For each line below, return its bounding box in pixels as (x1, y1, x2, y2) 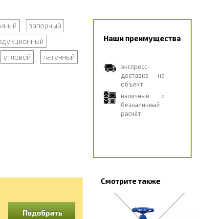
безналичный (120, 101, 160, 109)
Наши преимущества (103, 34, 181, 43)
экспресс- (120, 63, 150, 70)
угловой (3, 52, 31, 61)
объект (120, 80, 143, 88)
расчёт (120, 109, 141, 117)
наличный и (120, 92, 165, 100)
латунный (43, 52, 75, 61)
